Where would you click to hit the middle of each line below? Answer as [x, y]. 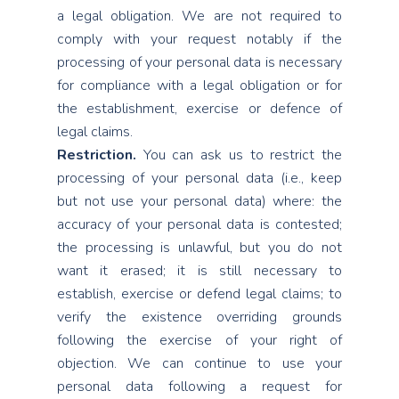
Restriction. [97, 155]
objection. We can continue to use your [199, 363]
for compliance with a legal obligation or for [199, 85]
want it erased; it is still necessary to [199, 271]
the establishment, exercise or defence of [199, 109]
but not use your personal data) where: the [199, 201]
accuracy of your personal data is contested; [199, 224]
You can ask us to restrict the [239, 155]
